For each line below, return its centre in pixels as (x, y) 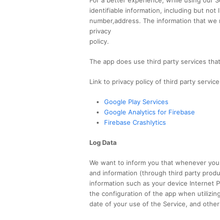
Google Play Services (136, 101)
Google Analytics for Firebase (150, 112)
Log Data (103, 142)
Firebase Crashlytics (135, 122)
